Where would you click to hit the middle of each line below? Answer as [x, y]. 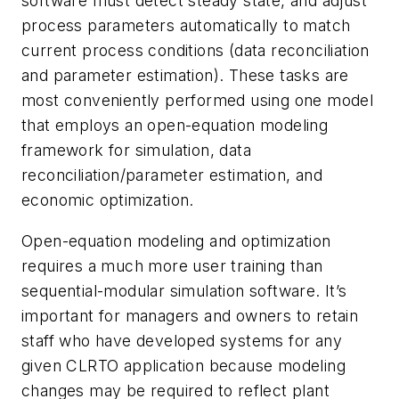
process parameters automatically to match [186, 26]
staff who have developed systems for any [182, 340]
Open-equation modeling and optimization [176, 240]
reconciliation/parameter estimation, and [172, 175]
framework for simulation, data [136, 151]
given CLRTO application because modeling [183, 365]
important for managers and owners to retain [190, 315]
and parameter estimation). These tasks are [185, 76]
